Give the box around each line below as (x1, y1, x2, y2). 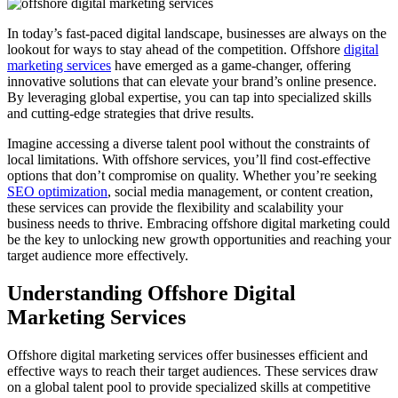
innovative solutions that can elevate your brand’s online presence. (7, 74, 377, 90)
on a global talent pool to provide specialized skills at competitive (7, 378, 370, 394)
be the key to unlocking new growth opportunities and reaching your (7, 232, 391, 248)
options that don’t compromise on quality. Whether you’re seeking (7, 168, 377, 184)
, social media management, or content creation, (107, 184, 373, 200)
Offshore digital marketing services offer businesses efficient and (7, 346, 368, 362)
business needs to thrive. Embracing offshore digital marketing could (7, 216, 390, 232)
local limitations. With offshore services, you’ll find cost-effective (7, 152, 370, 168)
